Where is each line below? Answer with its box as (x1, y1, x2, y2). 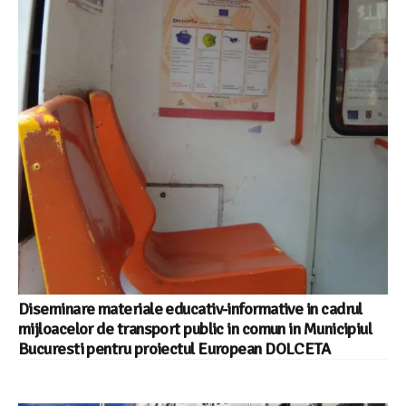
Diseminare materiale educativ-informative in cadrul (18, 298, 362, 319)
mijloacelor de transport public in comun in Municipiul (18, 318, 372, 339)
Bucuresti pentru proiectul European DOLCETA (18, 338, 331, 359)
